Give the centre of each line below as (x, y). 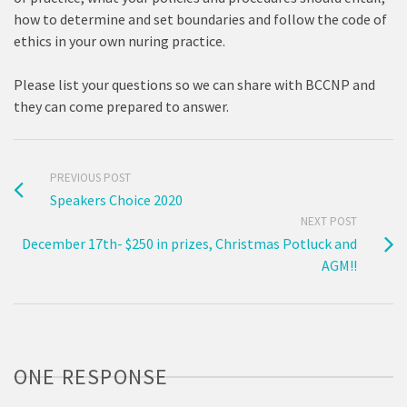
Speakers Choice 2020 (116, 200)
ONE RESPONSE (91, 377)
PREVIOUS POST (90, 178)
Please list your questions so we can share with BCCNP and (194, 84)
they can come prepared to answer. (121, 106)
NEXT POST (329, 221)
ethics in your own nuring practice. (119, 41)
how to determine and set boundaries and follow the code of (200, 19)
